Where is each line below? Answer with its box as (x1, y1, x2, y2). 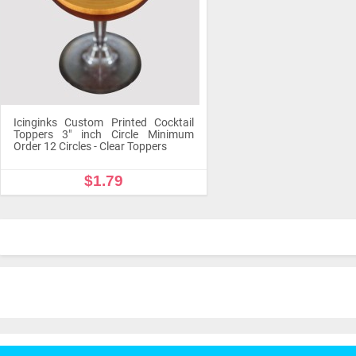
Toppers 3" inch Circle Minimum (13, 128, 195, 141)
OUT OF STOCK (65, 207, 141, 219)
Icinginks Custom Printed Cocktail (13, 116, 195, 129)
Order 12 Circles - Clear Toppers (13, 140, 167, 153)
